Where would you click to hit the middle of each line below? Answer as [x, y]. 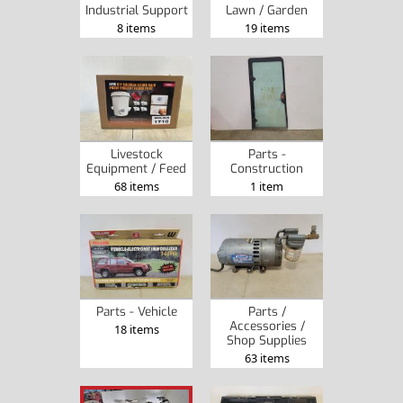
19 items [267, 27]
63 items [267, 358]
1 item [267, 186]
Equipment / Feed [136, 168]
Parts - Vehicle [136, 312]
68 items [136, 186]
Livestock [136, 153]
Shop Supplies [267, 340]
